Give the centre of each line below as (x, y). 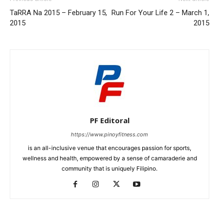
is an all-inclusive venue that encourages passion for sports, (109, 148)
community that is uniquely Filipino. (109, 169)
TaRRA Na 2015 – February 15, (58, 13)
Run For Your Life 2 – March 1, (160, 13)
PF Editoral (109, 120)
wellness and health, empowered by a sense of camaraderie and (109, 158)
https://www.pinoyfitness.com (109, 135)
